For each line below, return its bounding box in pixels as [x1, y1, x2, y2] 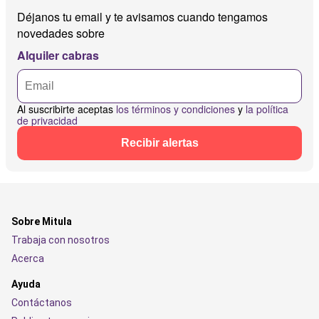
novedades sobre [17, 25, 105, 42]
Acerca [11, 253, 44, 265]
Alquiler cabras [17, 47, 99, 64]
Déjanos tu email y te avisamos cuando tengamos [17, 9, 268, 26]
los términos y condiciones [116, 102, 235, 117]
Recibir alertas [120, 137, 199, 150]
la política [246, 102, 288, 117]
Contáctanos [11, 297, 72, 309]
